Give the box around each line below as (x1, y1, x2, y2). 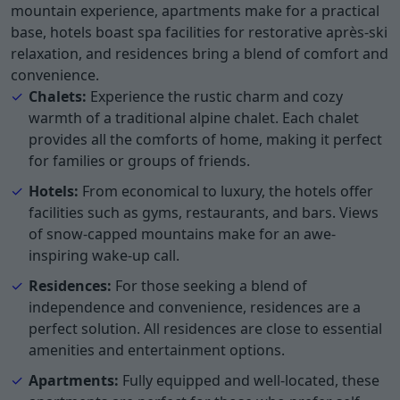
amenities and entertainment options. (29, 339, 285, 360)
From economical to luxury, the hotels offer (79, 180, 373, 201)
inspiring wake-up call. (29, 245, 179, 265)
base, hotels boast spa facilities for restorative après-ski (11, 21, 387, 42)
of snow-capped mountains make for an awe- (29, 223, 336, 244)
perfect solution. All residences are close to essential (29, 318, 382, 338)
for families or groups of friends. (29, 150, 250, 171)
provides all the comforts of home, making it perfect (29, 129, 382, 149)
